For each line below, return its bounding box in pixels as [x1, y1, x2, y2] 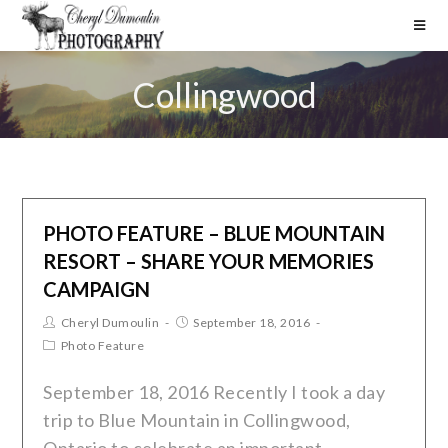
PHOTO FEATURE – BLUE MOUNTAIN [43, 221, 386, 245]
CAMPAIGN [43, 277, 151, 301]
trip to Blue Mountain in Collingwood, [43, 409, 351, 431]
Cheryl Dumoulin [60, 315, 160, 330]
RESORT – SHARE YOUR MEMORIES [43, 249, 375, 273]
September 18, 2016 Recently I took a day [43, 381, 386, 403]
